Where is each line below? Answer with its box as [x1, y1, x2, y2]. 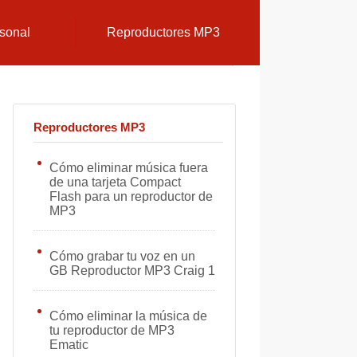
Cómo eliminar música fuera [49, 161, 208, 175]
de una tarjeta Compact [49, 175, 181, 189]
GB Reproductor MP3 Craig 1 [49, 264, 215, 277]
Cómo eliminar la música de [49, 309, 207, 323]
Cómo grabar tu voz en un [49, 249, 195, 263]
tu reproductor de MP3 [49, 324, 175, 337]
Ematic [49, 338, 88, 351]
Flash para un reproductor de [49, 190, 213, 203]
